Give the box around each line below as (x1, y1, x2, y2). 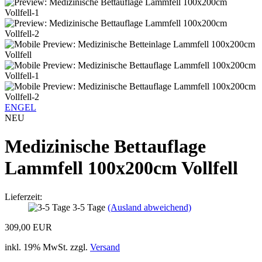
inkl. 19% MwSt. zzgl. (5, 242, 90, 252)
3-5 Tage (73, 202, 108, 212)
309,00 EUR (5, 222, 52, 232)
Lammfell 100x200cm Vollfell (5, 157, 238, 179)
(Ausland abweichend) (108, 202, 191, 212)
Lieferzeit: (5, 191, 42, 202)
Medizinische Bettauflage (5, 136, 206, 157)
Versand (90, 242, 120, 252)
